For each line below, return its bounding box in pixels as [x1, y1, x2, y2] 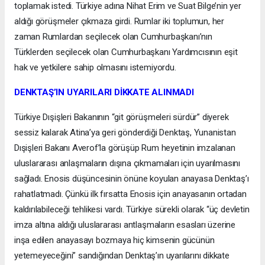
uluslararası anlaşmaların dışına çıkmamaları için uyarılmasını [14, 158, 241, 169]
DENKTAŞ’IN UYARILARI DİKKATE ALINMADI [14, 87, 194, 98]
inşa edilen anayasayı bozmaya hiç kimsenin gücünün [14, 235, 215, 246]
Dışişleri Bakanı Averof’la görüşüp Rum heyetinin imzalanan [14, 143, 235, 154]
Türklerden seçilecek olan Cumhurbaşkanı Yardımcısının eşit [14, 47, 238, 58]
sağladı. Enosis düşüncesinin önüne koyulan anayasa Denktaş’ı [14, 173, 249, 185]
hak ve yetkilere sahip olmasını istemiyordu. [14, 62, 176, 73]
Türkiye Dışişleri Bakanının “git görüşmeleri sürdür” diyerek [14, 112, 229, 123]
